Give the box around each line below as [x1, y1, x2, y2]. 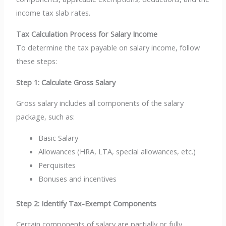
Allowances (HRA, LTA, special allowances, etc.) [38, 146, 196, 156]
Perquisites [38, 159, 76, 170]
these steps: [16, 55, 58, 66]
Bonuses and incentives [38, 173, 117, 184]
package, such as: [16, 111, 75, 122]
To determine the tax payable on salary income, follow [16, 42, 200, 52]
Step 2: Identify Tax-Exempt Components [16, 198, 157, 208]
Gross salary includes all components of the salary [16, 98, 184, 108]
